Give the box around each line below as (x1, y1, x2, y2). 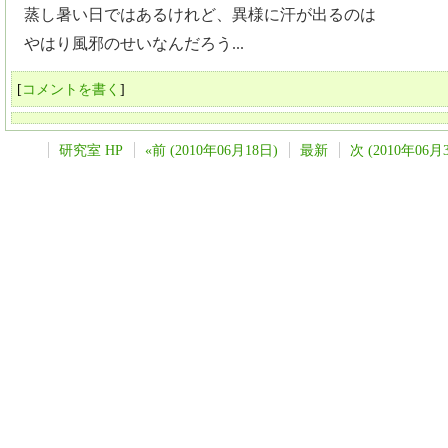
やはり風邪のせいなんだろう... (24, 35, 244, 52)
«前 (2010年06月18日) (145, 142, 278, 158)
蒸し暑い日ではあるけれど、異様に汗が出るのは (24, 6, 376, 23)
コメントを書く (22, 81, 120, 97)
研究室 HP (59, 142, 123, 158)
